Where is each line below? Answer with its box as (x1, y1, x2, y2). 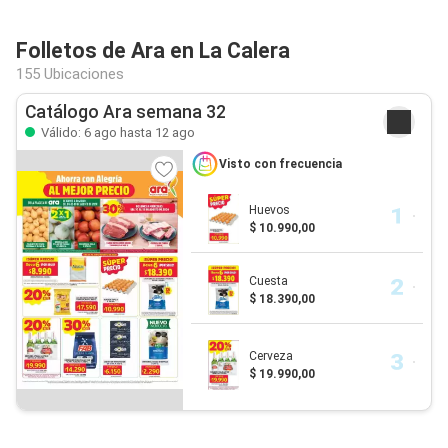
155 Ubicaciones (16, 65, 124, 83)
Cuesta (248, 274, 288, 288)
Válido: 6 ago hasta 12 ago (38, 125, 195, 140)
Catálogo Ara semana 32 (25, 102, 226, 122)
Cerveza (248, 349, 293, 363)
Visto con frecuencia (218, 157, 342, 171)
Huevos (248, 203, 290, 217)
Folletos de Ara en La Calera (16, 38, 290, 63)
